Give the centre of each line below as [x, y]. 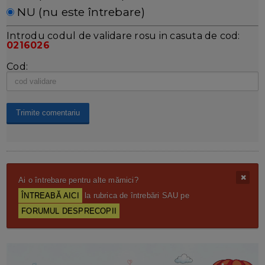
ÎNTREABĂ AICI [50, 196]
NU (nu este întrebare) [80, 12]
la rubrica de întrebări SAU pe [135, 196]
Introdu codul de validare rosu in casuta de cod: [123, 36]
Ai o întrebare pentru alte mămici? [78, 180]
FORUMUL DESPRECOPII [69, 211]
